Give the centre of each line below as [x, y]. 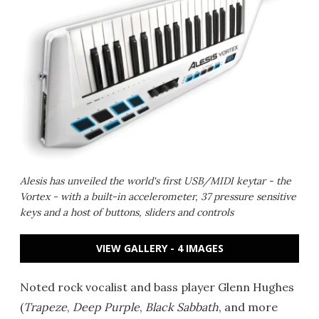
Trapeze [45, 307]
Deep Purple [106, 307]
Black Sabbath [182, 307]
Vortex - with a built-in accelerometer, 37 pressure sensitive [158, 197]
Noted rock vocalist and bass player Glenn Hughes [157, 287]
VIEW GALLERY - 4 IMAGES [159, 248]
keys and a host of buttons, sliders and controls [127, 212]
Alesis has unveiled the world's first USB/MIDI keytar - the [156, 181]
